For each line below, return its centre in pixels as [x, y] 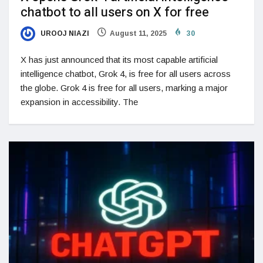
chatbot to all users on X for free [115, 13]
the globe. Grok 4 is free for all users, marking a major [124, 88]
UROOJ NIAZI [64, 34]
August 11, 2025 [138, 34]
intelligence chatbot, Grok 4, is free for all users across [126, 74]
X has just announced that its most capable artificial [119, 60]
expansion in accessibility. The [79, 102]
